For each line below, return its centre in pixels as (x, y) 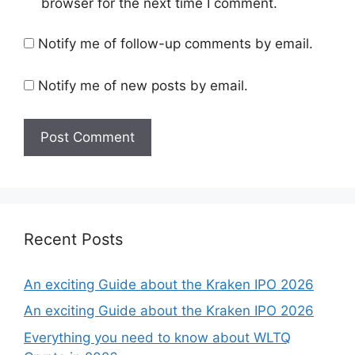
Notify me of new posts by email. (143, 86)
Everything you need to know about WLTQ (157, 337)
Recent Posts (73, 239)
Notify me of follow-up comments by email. (176, 43)
